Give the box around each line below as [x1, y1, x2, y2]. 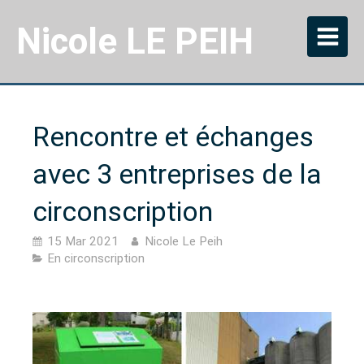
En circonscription [47, 250, 145, 266]
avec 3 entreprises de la [32, 158, 322, 190]
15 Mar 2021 [47, 233, 119, 249]
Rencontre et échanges [32, 120, 314, 153]
